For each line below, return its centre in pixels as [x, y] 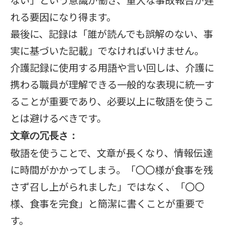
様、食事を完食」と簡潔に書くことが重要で [107, 203]
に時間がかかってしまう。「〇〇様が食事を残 [112, 170]
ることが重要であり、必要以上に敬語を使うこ [112, 101]
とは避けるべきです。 [58, 118]
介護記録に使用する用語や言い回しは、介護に [112, 67]
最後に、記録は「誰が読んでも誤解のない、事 [112, 34]
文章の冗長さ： [44, 136]
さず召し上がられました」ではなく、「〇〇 [107, 187]
